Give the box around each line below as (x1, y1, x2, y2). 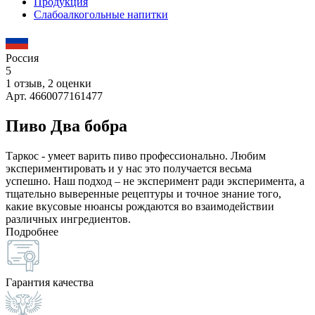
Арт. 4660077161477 (6, 90, 103, 102)
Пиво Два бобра (6, 116, 127, 135)
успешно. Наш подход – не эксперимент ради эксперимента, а (6, 174, 304, 187)
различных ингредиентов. (6, 212, 131, 225)
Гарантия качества (6, 276, 94, 288)
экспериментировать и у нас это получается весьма (6, 162, 252, 174)
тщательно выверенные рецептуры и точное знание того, (6, 187, 281, 200)
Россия (6, 52, 39, 64)
